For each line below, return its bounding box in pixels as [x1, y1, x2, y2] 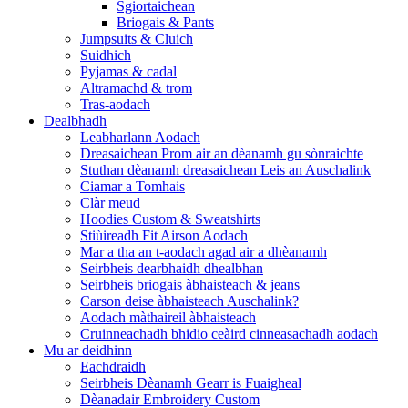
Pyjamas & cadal [80, 64, 177, 79]
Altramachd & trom [80, 80, 192, 96]
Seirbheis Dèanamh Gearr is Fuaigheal [80, 375, 301, 391]
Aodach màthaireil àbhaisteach [80, 310, 256, 325]
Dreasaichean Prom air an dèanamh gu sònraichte [80, 146, 363, 161]
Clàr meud [80, 195, 140, 210]
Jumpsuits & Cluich [80, 31, 193, 46]
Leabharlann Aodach [80, 129, 200, 145]
